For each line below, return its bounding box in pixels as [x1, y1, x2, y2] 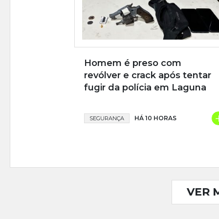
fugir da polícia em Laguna [84, 82, 206, 93]
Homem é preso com [84, 58, 181, 69]
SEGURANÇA [89, 115, 124, 122]
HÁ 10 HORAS [134, 114, 176, 122]
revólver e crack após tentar [84, 70, 211, 81]
